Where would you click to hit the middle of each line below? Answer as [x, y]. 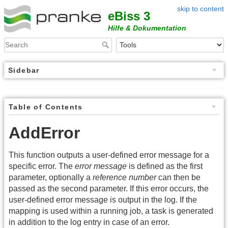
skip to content [201, 9]
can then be [178, 177]
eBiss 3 [129, 16]
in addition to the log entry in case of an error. [89, 222]
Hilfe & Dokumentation [147, 28]
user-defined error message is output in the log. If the [103, 199]
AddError [44, 133]
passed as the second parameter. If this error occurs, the [109, 188]
